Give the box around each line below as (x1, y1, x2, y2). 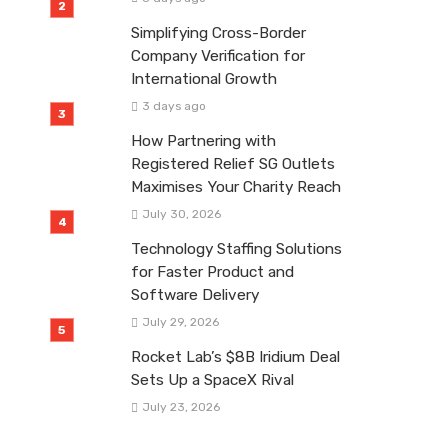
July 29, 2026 (141, 314, 219, 329)
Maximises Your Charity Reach (131, 177, 341, 196)
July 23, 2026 (141, 400, 220, 415)
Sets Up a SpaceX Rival (131, 370, 294, 389)
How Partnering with (131, 131, 276, 150)
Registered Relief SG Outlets (131, 154, 335, 173)
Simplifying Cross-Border (131, 23, 306, 42)
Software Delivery (131, 285, 259, 304)
